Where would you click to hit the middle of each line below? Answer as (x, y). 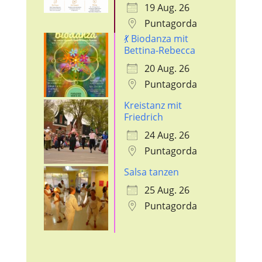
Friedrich (143, 117)
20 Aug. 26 (167, 69)
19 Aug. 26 (167, 8)
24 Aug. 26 (167, 135)
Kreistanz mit (153, 106)
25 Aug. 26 (167, 190)
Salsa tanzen (151, 172)
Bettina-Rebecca (159, 51)
